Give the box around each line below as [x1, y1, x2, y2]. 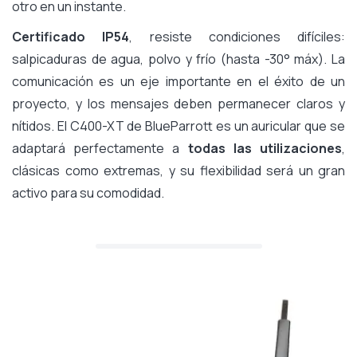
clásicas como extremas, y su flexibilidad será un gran [12, 161, 345, 179]
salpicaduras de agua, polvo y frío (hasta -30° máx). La [12, 49, 345, 68]
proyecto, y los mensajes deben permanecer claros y [12, 94, 345, 112]
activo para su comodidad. [12, 183, 164, 202]
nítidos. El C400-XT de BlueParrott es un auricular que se [12, 116, 345, 135]
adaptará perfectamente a [12, 139, 188, 157]
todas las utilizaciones [187, 139, 343, 157]
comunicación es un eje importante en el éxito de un [12, 72, 345, 90]
